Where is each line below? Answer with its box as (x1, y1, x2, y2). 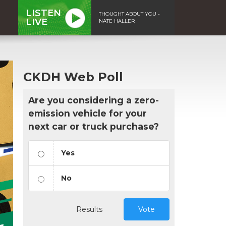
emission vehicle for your (28, 107, 147, 119)
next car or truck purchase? (28, 121, 159, 132)
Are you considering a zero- (28, 94, 159, 105)
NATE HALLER (99, 17, 135, 24)
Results (76, 204, 102, 214)
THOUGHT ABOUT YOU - (99, 10, 160, 17)
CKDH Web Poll (23, 69, 123, 84)
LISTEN (26, 7, 61, 19)
